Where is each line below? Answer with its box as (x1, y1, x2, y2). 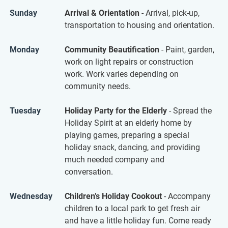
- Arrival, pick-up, (139, 8, 199, 18)
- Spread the (167, 105, 212, 116)
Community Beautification (65, 44, 159, 54)
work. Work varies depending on (65, 69, 179, 79)
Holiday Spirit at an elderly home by (65, 118, 192, 128)
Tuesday (10, 105, 41, 116)
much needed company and (65, 154, 164, 164)
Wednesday (10, 191, 52, 201)
